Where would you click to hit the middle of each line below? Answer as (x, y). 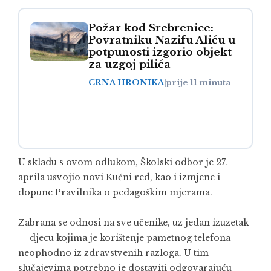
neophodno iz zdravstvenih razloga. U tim (113, 253)
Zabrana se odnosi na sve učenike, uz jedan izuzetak (133, 223)
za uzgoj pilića (129, 65)
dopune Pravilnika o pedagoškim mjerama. (115, 193)
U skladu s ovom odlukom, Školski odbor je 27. (123, 162)
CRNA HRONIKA (126, 83)
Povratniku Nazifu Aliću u (162, 41)
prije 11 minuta (198, 83)
